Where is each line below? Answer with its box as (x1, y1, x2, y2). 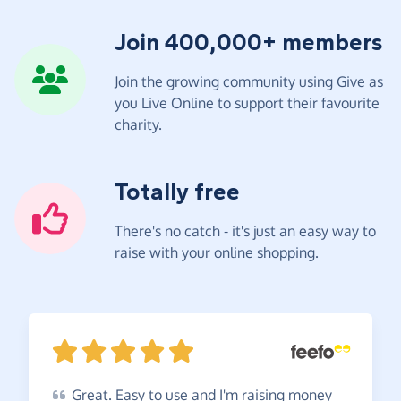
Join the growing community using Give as (115, 72, 383, 90)
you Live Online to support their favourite (115, 93, 380, 112)
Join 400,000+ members (115, 28, 383, 56)
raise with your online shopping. (115, 243, 319, 261)
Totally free (115, 177, 240, 206)
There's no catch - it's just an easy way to (115, 221, 376, 240)
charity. (115, 115, 162, 133)
